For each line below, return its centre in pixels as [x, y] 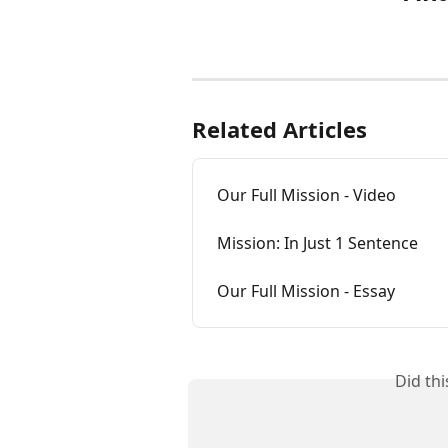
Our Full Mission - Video [306, 195]
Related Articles [279, 129]
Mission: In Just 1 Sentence [317, 243]
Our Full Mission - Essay [306, 291]
